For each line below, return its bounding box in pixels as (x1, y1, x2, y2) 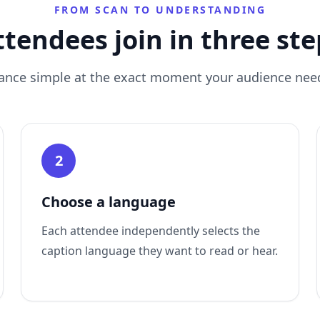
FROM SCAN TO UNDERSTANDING (54, 3, 266, 16)
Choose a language (41, 192, 176, 211)
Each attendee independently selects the (41, 223, 261, 239)
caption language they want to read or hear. (41, 243, 279, 259)
